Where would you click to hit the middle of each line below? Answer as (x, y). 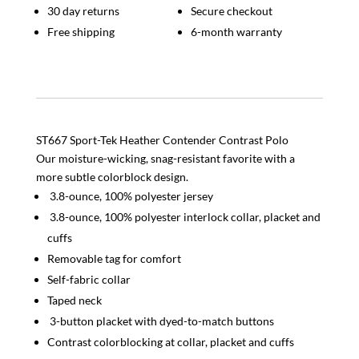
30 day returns (83, 11)
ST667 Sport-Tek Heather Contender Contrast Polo (162, 140)
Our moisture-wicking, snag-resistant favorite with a (165, 159)
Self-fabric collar (89, 280)
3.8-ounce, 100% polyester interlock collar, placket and (184, 217)
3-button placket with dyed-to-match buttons (160, 321)
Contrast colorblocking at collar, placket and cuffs (170, 342)
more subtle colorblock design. (112, 177)
